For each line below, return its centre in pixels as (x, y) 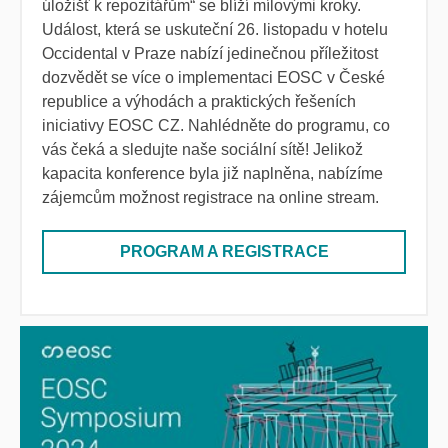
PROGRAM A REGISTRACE (224, 252)
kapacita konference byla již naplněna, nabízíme (212, 174)
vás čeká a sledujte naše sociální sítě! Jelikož (202, 150)
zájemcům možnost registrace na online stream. (210, 198)
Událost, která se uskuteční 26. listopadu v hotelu (215, 30)
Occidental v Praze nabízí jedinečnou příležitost (210, 54)
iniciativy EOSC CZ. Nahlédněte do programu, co (216, 126)
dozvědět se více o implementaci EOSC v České (213, 78)
